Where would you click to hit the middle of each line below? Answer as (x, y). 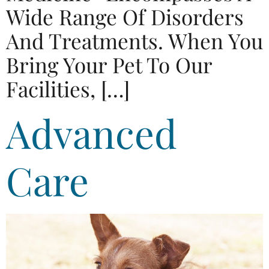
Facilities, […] (68, 88)
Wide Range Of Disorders (125, 16)
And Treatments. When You (134, 40)
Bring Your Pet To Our (109, 64)
